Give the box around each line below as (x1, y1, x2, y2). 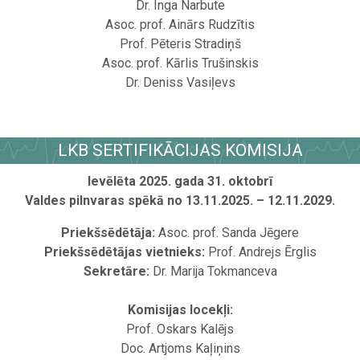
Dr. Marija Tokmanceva (149, 264, 277, 280)
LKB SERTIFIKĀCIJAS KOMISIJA (57, 141, 303, 161)
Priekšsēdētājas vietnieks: (43, 244, 208, 260)
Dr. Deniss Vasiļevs (125, 75, 235, 91)
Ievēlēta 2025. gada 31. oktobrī (88, 174, 272, 190)
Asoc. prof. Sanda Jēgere (155, 225, 299, 241)
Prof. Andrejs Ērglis (207, 244, 317, 260)
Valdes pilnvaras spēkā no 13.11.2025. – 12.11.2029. (25, 193, 335, 209)
